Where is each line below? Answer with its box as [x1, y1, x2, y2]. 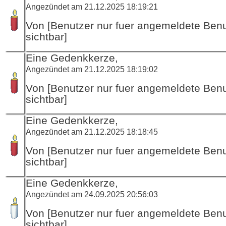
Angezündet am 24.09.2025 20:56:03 [26, 189, 158, 199]
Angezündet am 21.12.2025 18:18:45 [26, 127, 158, 136]
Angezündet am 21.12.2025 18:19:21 [26, 2, 158, 11]
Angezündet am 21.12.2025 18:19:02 [26, 64, 158, 74]
